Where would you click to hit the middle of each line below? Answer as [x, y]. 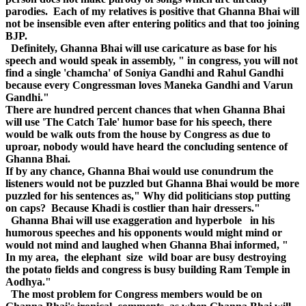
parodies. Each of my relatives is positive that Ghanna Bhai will [152, 12]
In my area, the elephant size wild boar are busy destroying [147, 258]
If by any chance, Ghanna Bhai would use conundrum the [139, 171]
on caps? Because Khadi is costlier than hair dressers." [133, 208]
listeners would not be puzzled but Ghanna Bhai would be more [152, 184]
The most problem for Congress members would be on [135, 294]
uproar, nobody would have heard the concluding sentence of [147, 147]
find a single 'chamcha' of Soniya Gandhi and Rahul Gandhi [144, 73]
